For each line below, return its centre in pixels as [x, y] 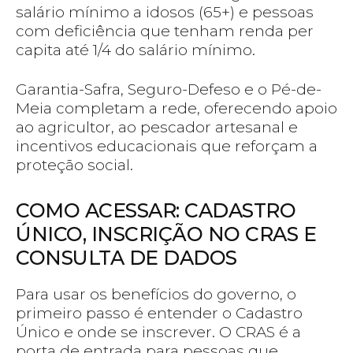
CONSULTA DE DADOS [126, 258]
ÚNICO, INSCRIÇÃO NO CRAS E [166, 234]
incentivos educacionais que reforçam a [167, 147]
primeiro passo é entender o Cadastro [159, 314]
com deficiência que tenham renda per [165, 32]
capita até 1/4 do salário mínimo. [136, 50]
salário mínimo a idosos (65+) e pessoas [165, 13]
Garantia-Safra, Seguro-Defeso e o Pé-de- [169, 90]
